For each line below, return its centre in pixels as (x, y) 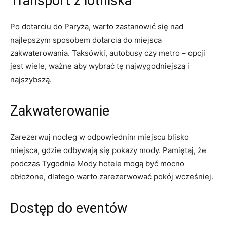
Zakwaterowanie (60, 111)
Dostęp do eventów (69, 208)
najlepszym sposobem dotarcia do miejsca (86, 40)
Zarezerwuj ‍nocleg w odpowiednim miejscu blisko (100, 137)
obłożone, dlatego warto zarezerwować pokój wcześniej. (112, 176)
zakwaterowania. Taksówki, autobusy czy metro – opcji (108, 53)
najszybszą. (31, 79)
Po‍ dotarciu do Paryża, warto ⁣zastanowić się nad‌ (97, 26)
